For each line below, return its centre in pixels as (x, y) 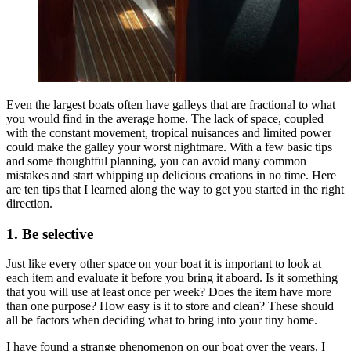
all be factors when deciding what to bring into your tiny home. (162, 320)
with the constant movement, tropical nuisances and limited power (169, 132)
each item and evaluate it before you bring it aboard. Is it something (172, 278)
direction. (29, 203)
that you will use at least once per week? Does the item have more (169, 292)
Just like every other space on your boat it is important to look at (164, 264)
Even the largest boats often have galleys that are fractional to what (171, 104)
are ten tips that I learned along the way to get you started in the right (175, 189)
